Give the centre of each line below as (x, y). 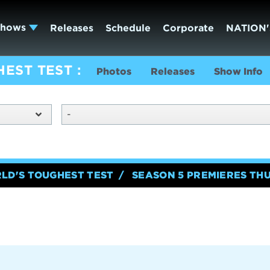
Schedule (128, 28)
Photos (114, 71)
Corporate (188, 28)
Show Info (238, 71)
